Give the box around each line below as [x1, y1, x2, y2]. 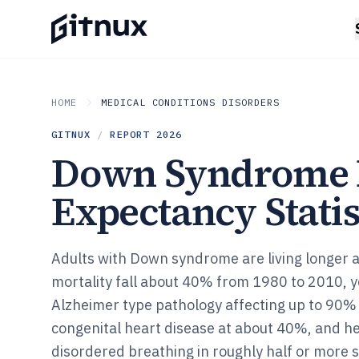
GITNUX [51, 128, 91, 140]
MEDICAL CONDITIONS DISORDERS [100, 96, 280, 108]
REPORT [110, 128, 156, 140]
